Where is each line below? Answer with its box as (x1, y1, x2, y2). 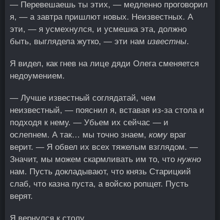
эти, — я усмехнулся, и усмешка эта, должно (10, 25, 187, 34)
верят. (10, 192, 33, 201)
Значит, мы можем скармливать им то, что (10, 155, 177, 164)
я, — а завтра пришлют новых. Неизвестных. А (10, 12, 193, 22)
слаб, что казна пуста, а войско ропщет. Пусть (10, 179, 189, 189)
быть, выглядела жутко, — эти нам (10, 37, 147, 46)
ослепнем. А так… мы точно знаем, (10, 130, 149, 139)
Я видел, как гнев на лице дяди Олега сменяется (10, 59, 199, 68)
